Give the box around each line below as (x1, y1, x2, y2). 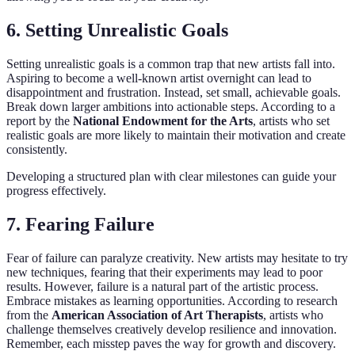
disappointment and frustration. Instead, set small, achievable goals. (6, 85, 341, 99)
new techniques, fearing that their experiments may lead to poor (6, 265, 323, 279)
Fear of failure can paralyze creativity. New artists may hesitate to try (6, 250, 348, 265)
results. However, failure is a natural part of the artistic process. (6, 279, 319, 293)
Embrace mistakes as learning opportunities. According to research (6, 293, 338, 307)
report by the (6, 113, 73, 128)
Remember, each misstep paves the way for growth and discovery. (6, 336, 336, 350)
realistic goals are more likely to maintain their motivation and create (6, 128, 345, 142)
